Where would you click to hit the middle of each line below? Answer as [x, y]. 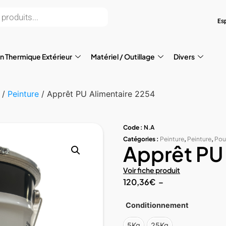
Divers [184, 56]
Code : [133, 127]
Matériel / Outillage [123, 56]
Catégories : [141, 139]
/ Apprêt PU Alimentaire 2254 [97, 94]
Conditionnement [157, 205]
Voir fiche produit [152, 170]
